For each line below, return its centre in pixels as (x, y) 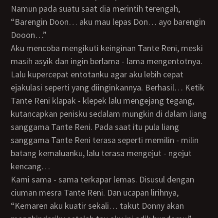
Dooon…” (29, 35)
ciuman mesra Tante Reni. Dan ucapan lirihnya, (95, 192)
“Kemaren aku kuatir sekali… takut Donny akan (98, 206)
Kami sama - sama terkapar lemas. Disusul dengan (14, 179)
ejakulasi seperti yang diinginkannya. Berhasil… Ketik (108, 87)
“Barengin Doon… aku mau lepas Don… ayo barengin (108, 22)
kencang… (31, 166)
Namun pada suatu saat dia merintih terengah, (14, 9)
